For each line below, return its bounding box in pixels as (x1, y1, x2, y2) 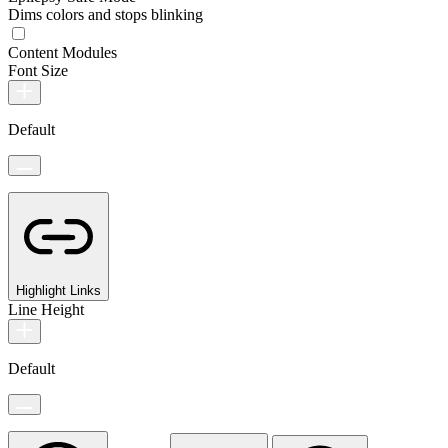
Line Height (8, 300, 84, 318)
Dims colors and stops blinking (8, 5, 203, 23)
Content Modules (8, 43, 117, 61)
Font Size (8, 61, 68, 79)
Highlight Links (16, 282, 101, 298)
